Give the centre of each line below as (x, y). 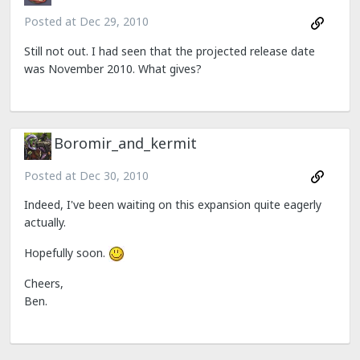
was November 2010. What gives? (113, 68)
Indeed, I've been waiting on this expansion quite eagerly (173, 204)
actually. (45, 222)
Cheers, (44, 283)
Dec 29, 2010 (114, 22)
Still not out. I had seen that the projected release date (170, 51)
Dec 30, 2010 (114, 175)
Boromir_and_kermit (125, 143)
